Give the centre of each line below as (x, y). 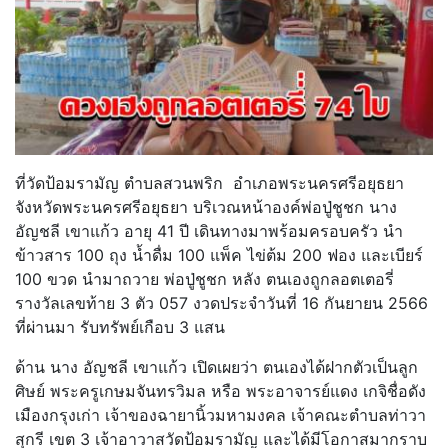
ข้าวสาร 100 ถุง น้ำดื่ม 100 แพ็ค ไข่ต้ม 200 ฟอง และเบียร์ (219, 254)
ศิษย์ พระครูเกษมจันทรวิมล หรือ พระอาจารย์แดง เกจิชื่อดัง (220, 390)
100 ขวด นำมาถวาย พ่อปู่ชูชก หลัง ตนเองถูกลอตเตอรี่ (204, 278)
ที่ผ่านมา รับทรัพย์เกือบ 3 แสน (120, 326)
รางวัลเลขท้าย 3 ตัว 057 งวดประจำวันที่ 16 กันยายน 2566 (221, 302)
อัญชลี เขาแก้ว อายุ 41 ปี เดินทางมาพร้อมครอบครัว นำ (209, 230)
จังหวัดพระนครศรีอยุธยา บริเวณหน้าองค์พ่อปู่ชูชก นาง (206, 206)
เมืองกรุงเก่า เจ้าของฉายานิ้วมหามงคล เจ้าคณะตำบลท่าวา (220, 414)
